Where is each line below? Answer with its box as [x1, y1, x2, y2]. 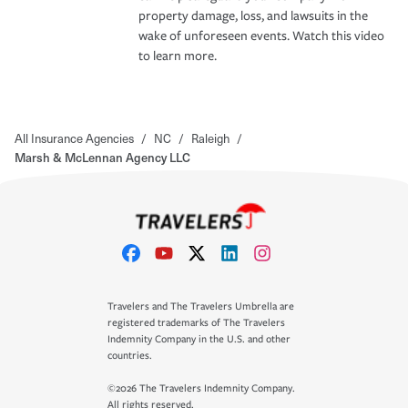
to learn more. [138, 47, 217, 64]
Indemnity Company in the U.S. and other [107, 333, 291, 345]
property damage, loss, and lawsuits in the [138, 7, 368, 24]
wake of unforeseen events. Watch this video [138, 27, 384, 44]
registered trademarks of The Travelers [107, 317, 285, 329]
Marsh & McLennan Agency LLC [15, 148, 190, 166]
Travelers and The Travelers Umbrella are [107, 301, 294, 312]
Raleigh [191, 128, 229, 147]
